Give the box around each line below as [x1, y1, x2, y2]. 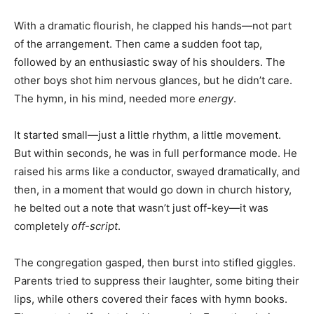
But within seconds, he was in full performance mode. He [14, 146, 297, 160]
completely [14, 219, 71, 233]
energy [198, 91, 233, 105]
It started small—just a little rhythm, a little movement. [14, 128, 281, 142]
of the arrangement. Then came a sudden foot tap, [14, 36, 262, 50]
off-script [71, 219, 118, 233]
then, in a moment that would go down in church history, [14, 182, 292, 196]
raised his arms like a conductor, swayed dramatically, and [14, 164, 300, 178]
